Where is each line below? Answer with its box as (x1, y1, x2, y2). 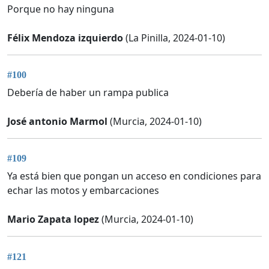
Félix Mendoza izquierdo (7, 31, 123, 44)
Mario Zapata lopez (7, 213, 99, 226)
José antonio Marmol (7, 114, 107, 128)
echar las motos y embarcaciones (7, 184, 159, 198)
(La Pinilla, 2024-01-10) (123, 31, 225, 44)
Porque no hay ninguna (7, 2, 114, 16)
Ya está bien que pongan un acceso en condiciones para (7, 169, 261, 183)
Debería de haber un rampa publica (7, 85, 169, 99)
